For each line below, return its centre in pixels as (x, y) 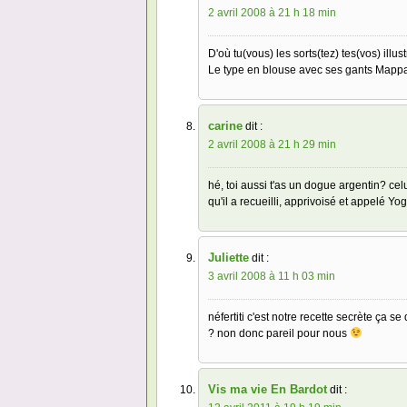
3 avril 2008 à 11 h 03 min (272, 277)
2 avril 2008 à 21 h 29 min (272, 145)
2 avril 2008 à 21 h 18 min (272, 13)
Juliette (228, 258)
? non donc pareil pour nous (279, 334)
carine (225, 126)
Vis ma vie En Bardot (268, 390)
